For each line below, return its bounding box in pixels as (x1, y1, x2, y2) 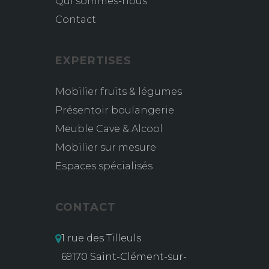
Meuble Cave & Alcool (55, 122, 163, 134)
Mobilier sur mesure (55, 141, 156, 153)
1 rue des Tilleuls (61, 232, 141, 244)
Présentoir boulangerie (55, 104, 174, 116)
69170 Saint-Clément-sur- (61, 250, 187, 262)
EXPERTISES (55, 53, 131, 67)
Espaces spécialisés (55, 160, 153, 172)
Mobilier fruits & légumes (55, 85, 182, 97)
